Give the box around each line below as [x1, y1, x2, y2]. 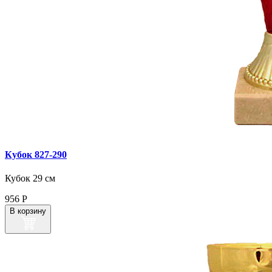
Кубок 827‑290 [5, 149, 67, 160]
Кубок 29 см [5, 173, 55, 184]
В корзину [10, 206, 46, 216]
